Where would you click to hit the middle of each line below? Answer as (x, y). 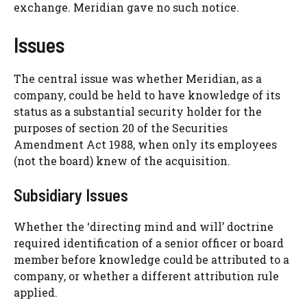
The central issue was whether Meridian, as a (138, 79)
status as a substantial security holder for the (138, 112)
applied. (36, 293)
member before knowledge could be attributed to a (151, 260)
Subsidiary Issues (71, 195)
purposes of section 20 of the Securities (121, 128)
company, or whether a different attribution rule (146, 276)
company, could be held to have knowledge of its (147, 95)
